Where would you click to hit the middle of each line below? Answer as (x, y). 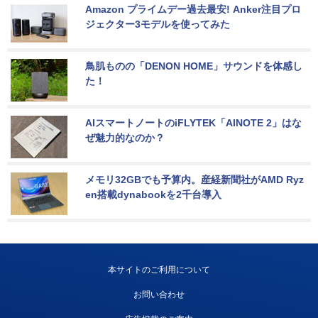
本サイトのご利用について (159, 269)
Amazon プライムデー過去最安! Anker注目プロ (193, 9)
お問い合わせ (159, 294)
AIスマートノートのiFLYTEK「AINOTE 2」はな (193, 122)
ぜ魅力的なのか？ (125, 137)
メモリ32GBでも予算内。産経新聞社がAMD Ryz (194, 179)
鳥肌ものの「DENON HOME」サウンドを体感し (194, 66)
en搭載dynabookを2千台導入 (153, 194)
